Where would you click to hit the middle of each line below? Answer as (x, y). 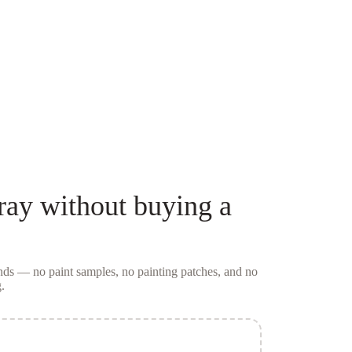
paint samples (82, 271)
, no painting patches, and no (186, 271)
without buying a (132, 205)
